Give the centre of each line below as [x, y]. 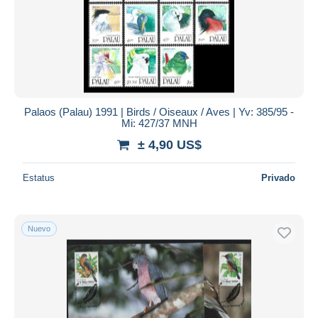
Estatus [39, 177]
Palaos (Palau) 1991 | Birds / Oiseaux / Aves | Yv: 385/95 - [159, 111]
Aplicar [159, 30]
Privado [278, 177]
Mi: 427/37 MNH [159, 123]
